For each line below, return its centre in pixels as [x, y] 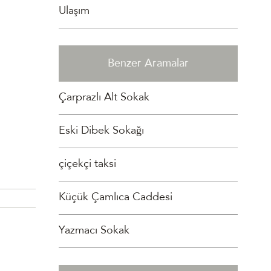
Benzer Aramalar [148, 64]
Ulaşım [74, 11]
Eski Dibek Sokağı [102, 131]
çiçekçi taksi [88, 165]
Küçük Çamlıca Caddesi [116, 198]
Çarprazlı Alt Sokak [104, 98]
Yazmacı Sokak [94, 231]
